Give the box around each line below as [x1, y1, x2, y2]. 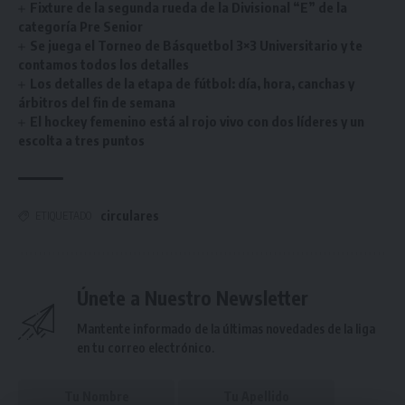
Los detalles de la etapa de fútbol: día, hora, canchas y [30, 75, 355, 91]
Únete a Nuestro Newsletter [77, 286, 308, 310]
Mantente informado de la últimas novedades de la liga [77, 321, 375, 336]
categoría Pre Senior [18, 18, 143, 34]
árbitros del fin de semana [18, 94, 175, 110]
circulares [100, 208, 159, 223]
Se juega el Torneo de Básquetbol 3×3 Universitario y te [30, 37, 363, 53]
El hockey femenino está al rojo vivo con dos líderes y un [30, 113, 365, 129]
